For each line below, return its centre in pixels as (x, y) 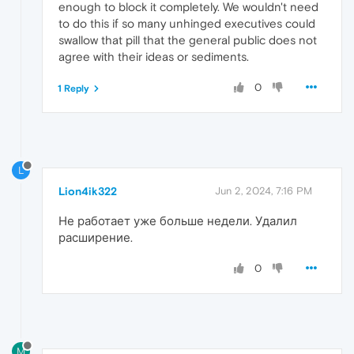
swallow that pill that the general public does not (188, 40)
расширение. (96, 238)
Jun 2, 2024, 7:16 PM (264, 191)
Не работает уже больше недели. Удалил (178, 221)
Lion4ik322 (88, 192)
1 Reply (73, 88)
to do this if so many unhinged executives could (187, 23)
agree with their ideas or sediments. (154, 56)
